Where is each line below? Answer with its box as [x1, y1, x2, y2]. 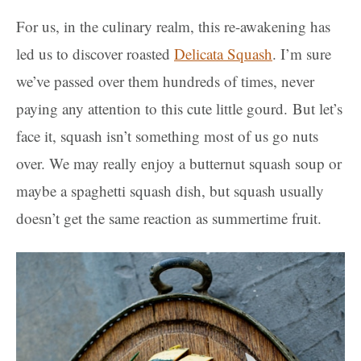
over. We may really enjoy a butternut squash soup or [16, 153, 342, 173]
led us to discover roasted [16, 44, 174, 64]
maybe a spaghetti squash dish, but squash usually [16, 180, 324, 201]
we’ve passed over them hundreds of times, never [16, 71, 314, 91]
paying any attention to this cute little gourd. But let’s [16, 98, 342, 118]
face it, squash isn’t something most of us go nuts [16, 126, 318, 146]
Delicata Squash [174, 44, 272, 64]
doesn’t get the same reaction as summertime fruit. [16, 208, 322, 228]
